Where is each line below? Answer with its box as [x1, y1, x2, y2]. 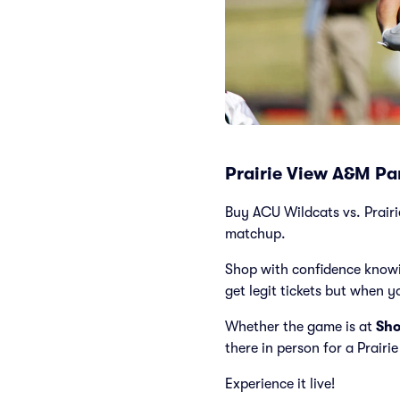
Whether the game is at [225, 319, 376, 335]
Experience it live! [225, 376, 335, 392]
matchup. [225, 226, 286, 242]
